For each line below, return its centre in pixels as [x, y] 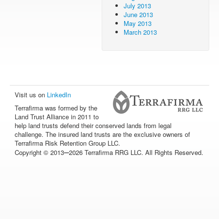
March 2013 [140, 32]
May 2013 [138, 23]
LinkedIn [59, 95]
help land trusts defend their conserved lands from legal [93, 125]
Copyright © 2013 [39, 152]
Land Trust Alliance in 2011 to [57, 117]
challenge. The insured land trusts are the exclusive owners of [102, 134]
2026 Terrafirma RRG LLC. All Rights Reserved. [136, 152]
